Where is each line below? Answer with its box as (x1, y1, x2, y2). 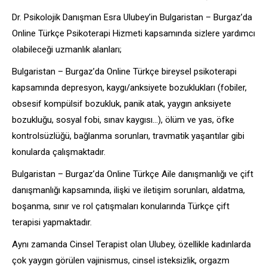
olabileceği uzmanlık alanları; (12, 44, 122, 55)
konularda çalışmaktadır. (12, 146, 105, 157)
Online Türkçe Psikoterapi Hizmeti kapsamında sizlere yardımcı (12, 27, 255, 39)
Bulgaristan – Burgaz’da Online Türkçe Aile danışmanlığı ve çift (12, 168, 253, 179)
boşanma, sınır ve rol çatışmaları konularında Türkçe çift (12, 200, 229, 212)
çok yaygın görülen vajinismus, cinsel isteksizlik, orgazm (12, 254, 229, 266)
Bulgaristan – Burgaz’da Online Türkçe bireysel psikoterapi (12, 66, 237, 77)
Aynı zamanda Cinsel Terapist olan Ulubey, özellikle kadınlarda (12, 238, 251, 250)
